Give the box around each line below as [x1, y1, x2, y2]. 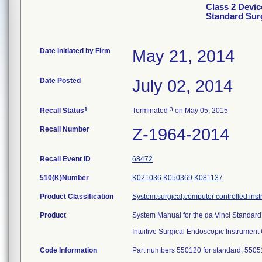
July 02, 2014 [132, 77, 233, 95]
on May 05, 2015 [173, 106, 228, 115]
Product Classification [40, 192, 113, 201]
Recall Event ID [40, 155, 91, 163]
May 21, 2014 [132, 47, 235, 65]
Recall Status [40, 106, 84, 115]
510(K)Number [40, 174, 89, 182]
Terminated [132, 106, 170, 115]
